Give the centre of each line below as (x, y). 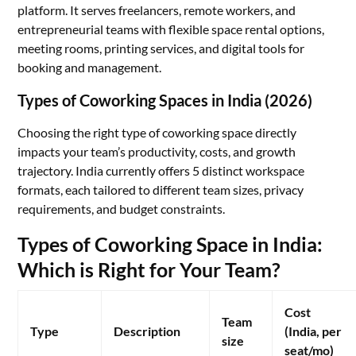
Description (147, 331)
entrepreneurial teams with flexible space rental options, (171, 29)
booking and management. (90, 67)
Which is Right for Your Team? (149, 269)
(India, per (313, 331)
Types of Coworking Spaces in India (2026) (165, 100)
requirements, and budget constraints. (122, 209)
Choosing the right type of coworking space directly (157, 132)
